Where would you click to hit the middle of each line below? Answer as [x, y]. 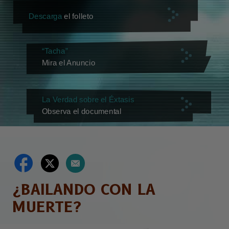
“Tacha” [54, 51]
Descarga [45, 16]
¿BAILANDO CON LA [84, 190]
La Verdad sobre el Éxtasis [88, 100]
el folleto [78, 16]
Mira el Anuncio [68, 63]
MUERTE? [47, 207]
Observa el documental [82, 111]
